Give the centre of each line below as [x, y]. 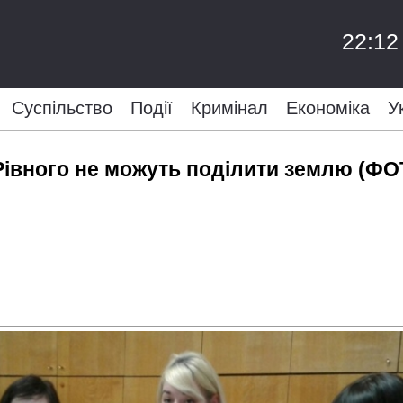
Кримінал [229, 108]
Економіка [327, 108]
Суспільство [62, 108]
